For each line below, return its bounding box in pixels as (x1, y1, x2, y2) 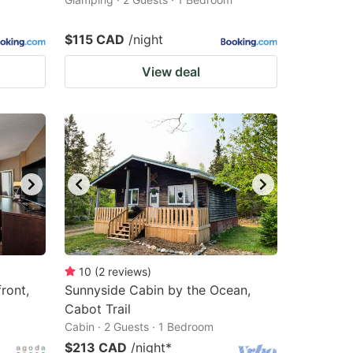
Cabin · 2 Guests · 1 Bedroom (65, 320, 214, 333)
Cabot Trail (65, 301, 131, 317)
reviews (108, 265, 147, 278)
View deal (142, 64, 200, 80)
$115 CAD (65, 32, 124, 47)
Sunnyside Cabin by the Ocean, (65, 282, 251, 298)
